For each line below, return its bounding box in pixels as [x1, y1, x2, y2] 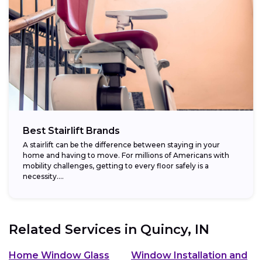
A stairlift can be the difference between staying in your [23, 140, 220, 149]
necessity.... [23, 171, 64, 181]
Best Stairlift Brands [23, 125, 120, 136]
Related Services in [9, 221, 140, 237]
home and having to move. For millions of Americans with [23, 150, 229, 160]
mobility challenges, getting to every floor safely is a [23, 161, 209, 170]
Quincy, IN [140, 221, 209, 237]
